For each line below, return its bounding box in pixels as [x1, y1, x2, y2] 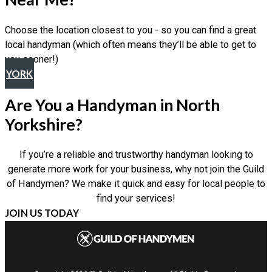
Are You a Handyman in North [5, 95, 220, 115]
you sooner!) [5, 53, 58, 65]
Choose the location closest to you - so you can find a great [5, 24, 256, 36]
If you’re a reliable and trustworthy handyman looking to [19, 149, 253, 161]
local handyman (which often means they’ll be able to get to [5, 38, 256, 50]
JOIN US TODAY [5, 207, 79, 219]
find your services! [97, 192, 175, 205]
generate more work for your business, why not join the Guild [8, 163, 264, 175]
